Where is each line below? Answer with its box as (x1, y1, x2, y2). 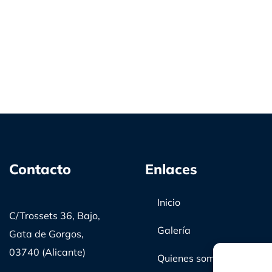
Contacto (8, 160, 71, 178)
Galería (157, 223, 191, 236)
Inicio (157, 195, 180, 208)
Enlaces (144, 160, 197, 178)
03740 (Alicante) (8, 245, 86, 258)
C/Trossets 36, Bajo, (8, 209, 100, 222)
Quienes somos (157, 251, 225, 264)
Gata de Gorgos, (8, 227, 84, 240)
